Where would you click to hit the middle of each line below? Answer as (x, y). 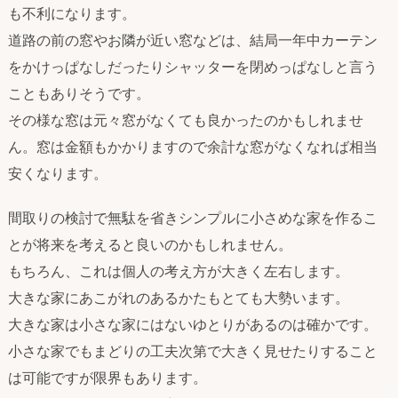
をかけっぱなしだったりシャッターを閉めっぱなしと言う (193, 66)
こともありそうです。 (79, 93)
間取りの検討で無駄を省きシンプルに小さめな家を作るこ (193, 218)
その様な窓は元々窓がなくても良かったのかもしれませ (186, 119)
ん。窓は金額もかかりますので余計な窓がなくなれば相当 (193, 146)
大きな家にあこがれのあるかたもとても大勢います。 (179, 298)
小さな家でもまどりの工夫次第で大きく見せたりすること (193, 351)
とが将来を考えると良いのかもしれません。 (150, 245)
